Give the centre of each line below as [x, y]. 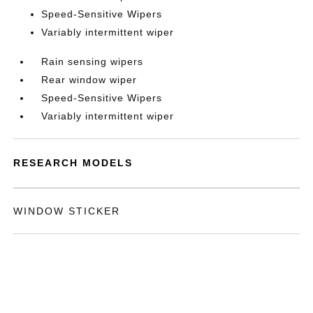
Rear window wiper [89, 80]
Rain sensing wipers [93, 61]
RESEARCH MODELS [73, 163]
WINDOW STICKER [67, 211]
